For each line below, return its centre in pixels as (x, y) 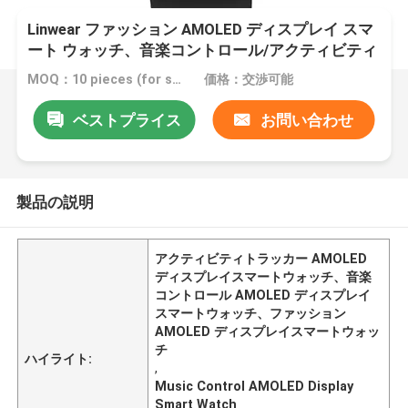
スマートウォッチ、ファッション (251, 313)
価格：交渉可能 (248, 80)
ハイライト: (59, 358)
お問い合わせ (306, 120)
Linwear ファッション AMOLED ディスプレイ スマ (201, 30)
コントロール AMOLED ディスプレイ (263, 295)
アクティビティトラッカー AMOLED (261, 258)
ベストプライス (127, 120)
